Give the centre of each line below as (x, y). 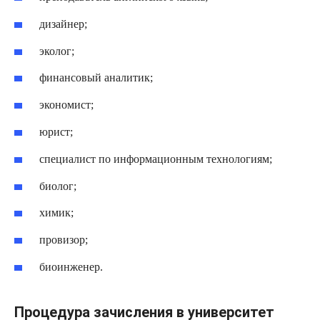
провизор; (64, 240)
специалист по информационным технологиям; (156, 159)
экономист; (67, 105)
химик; (57, 213)
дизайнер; (64, 24)
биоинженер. (71, 267)
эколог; (57, 51)
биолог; (58, 186)
